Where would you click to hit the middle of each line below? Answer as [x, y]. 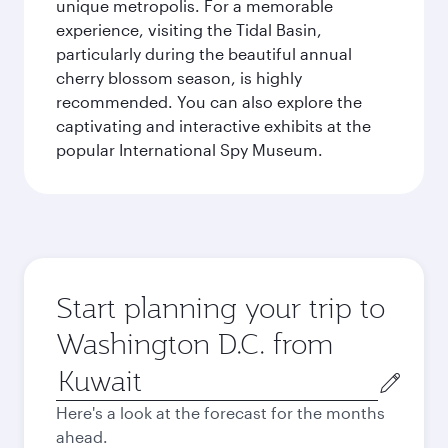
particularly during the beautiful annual [204, 53]
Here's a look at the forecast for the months [220, 412]
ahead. [82, 436]
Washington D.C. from [194, 343]
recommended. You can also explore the [209, 101]
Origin [78, 372]
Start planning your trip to [220, 307]
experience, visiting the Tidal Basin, [189, 29]
